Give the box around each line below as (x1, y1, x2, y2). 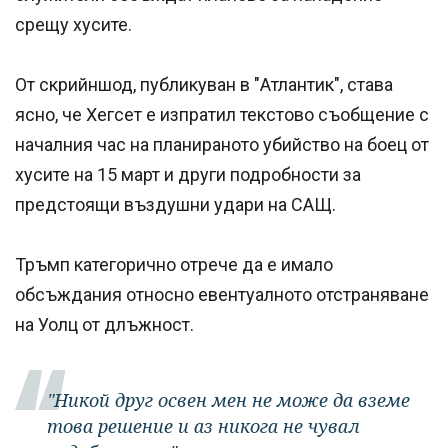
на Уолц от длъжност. (15, 313, 194, 335)
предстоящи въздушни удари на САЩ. (15, 193, 336, 215)
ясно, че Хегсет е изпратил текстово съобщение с (15, 103, 429, 125)
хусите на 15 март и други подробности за (15, 163, 361, 185)
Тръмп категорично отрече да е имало (15, 253, 333, 275)
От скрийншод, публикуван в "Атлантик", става (15, 73, 393, 95)
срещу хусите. (15, 13, 132, 35)
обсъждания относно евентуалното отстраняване (15, 283, 429, 305)
